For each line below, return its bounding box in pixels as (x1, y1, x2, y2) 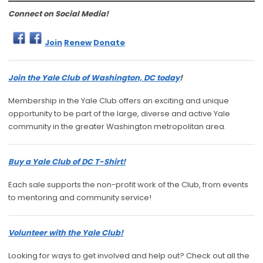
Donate (93, 37, 125, 49)
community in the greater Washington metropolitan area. (8, 121, 226, 133)
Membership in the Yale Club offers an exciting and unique (8, 95, 229, 107)
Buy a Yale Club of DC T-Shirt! (8, 156, 126, 168)
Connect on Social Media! (8, 8, 109, 20)
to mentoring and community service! (8, 192, 153, 204)
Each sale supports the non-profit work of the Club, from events (8, 179, 248, 191)
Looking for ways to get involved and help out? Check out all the (8, 250, 249, 262)
